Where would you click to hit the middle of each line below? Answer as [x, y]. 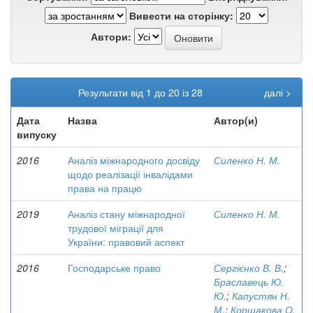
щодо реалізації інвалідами [130, 174]
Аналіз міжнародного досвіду [134, 160]
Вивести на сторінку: [181, 15]
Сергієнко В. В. [249, 268]
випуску [37, 134]
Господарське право [114, 268]
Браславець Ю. [249, 282]
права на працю [105, 188]
